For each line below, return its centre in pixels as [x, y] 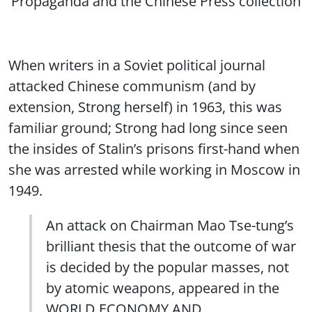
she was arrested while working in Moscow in [154, 169]
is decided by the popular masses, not [167, 266]
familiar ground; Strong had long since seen [148, 127]
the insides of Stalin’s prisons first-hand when [154, 148]
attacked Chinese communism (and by [132, 85]
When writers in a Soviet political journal [137, 64]
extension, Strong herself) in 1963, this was [145, 106]
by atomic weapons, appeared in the [163, 287]
